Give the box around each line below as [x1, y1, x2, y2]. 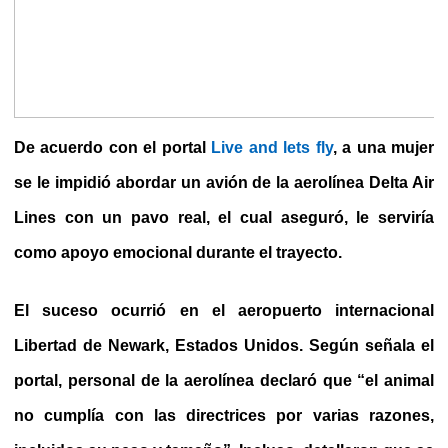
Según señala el [309, 337, 434, 355]
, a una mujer [332, 138, 435, 156]
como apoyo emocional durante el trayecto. [14, 243, 342, 261]
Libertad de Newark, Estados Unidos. [14, 337, 309, 355]
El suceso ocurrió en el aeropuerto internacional [14, 302, 434, 320]
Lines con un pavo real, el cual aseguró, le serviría [14, 208, 434, 226]
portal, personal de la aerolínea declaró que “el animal [14, 372, 434, 390]
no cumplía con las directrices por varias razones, [14, 407, 434, 425]
